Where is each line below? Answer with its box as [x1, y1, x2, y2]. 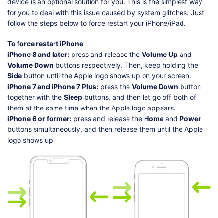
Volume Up [142, 50, 178, 59]
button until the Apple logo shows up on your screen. [22, 72, 191, 80]
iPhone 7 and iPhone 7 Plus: [7, 82, 98, 91]
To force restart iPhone [7, 39, 83, 48]
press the [98, 82, 132, 91]
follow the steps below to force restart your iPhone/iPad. [7, 19, 186, 28]
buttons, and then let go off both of [82, 93, 196, 102]
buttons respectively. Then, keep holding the [54, 61, 198, 70]
